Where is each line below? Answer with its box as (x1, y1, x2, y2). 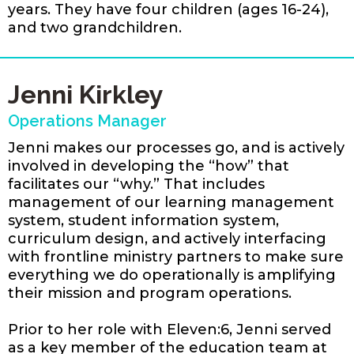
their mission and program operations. (8, 284, 292, 302)
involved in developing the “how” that (8, 156, 289, 175)
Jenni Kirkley (8, 79, 164, 109)
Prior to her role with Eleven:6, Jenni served (8, 320, 331, 338)
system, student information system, (8, 211, 279, 229)
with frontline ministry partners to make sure (8, 247, 344, 265)
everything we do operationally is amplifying (8, 265, 336, 284)
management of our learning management (8, 193, 334, 211)
